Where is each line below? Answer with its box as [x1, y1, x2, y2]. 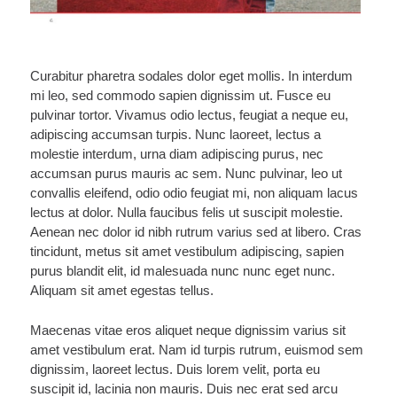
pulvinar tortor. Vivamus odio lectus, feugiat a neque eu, [29, 107, 348, 123]
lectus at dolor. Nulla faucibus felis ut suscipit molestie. [29, 205, 343, 221]
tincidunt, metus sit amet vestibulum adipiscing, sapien [29, 244, 344, 260]
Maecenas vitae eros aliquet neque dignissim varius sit [29, 322, 346, 338]
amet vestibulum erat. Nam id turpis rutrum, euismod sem [29, 341, 363, 357]
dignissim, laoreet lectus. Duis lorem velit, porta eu [29, 361, 320, 377]
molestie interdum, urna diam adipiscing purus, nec [29, 146, 323, 162]
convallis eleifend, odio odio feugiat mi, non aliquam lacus [29, 185, 358, 201]
